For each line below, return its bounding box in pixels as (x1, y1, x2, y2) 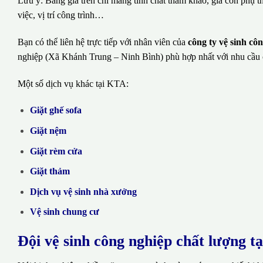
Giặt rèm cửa (29, 146, 82, 156)
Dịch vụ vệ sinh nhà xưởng (29, 186, 137, 197)
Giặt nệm (29, 126, 66, 136)
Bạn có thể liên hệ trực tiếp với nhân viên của (18, 36, 188, 47)
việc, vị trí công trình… (18, 10, 104, 21)
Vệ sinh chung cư (29, 207, 99, 217)
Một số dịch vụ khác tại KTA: (18, 78, 129, 89)
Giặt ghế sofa (29, 105, 82, 116)
